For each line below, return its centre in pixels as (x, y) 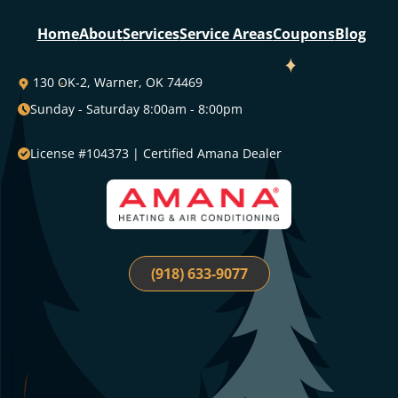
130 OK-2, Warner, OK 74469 (116, 44)
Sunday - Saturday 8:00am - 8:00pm (136, 70)
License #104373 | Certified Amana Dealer (156, 115)
